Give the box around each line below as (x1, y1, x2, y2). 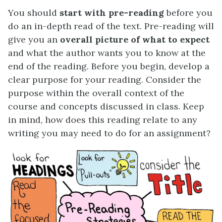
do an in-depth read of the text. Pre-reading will (8, 20, 214, 32)
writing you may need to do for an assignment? (8, 127, 211, 139)
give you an (8, 34, 60, 45)
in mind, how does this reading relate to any (8, 114, 197, 125)
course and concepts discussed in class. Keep (8, 101, 204, 112)
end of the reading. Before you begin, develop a (8, 60, 210, 72)
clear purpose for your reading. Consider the (8, 74, 201, 85)
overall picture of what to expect (60, 34, 210, 45)
